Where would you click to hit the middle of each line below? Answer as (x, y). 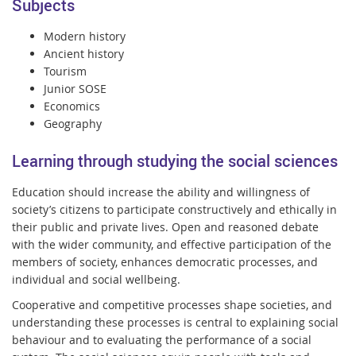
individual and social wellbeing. (96, 279)
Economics (72, 106)
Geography (73, 124)
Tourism (65, 72)
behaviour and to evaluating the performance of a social (162, 339)
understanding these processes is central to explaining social (175, 322)
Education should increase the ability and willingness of (161, 192)
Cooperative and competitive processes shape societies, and (172, 304)
